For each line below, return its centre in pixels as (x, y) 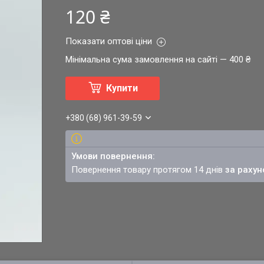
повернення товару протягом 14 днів (152, 170)
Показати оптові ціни (109, 41)
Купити (122, 88)
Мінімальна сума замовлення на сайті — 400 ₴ (158, 60)
